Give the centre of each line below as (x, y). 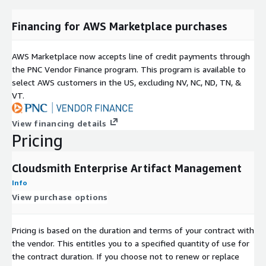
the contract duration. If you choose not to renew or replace (126, 256)
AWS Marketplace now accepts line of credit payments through (131, 56)
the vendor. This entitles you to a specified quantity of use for (131, 243)
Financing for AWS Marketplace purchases (120, 26)
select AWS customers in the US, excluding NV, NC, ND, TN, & (127, 83)
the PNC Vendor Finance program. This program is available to (129, 69)
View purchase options (60, 197)
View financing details (59, 123)
